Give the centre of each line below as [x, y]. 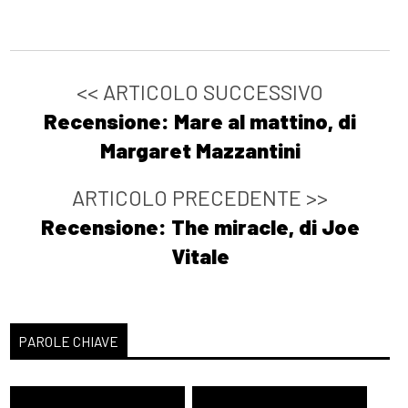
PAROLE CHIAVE [69, 341]
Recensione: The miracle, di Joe [200, 227]
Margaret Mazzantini [200, 151]
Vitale [200, 256]
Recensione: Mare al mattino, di [200, 122]
